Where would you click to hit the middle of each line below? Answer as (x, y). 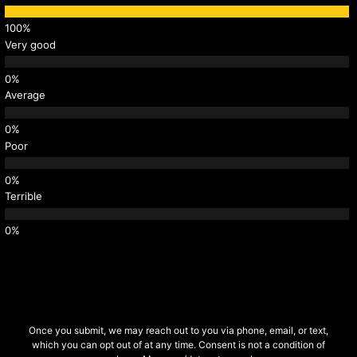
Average (25, 95)
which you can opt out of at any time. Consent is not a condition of (178, 344)
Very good (30, 44)
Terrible (24, 196)
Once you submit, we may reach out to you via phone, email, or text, (178, 330)
